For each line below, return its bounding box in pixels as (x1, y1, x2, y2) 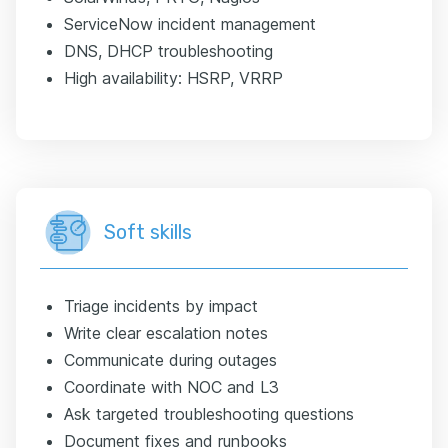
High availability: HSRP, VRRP (64, 67, 283, 88)
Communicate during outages (64, 349, 277, 370)
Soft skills (104, 219, 192, 244)
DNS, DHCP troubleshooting (64, 40, 273, 61)
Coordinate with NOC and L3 (64, 376, 279, 397)
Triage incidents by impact (64, 295, 258, 316)
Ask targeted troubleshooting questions (64, 403, 354, 424)
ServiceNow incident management (64, 13, 316, 34)
